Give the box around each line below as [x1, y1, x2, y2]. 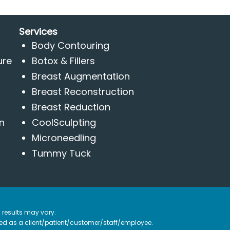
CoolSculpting [31, 116, 96, 129]
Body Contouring [31, 39, 109, 52]
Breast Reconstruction [31, 85, 134, 98]
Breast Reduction [31, 101, 110, 113]
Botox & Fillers [31, 54, 95, 67]
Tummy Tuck [31, 147, 91, 160]
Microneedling [31, 131, 96, 144]
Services [18, 25, 57, 38]
